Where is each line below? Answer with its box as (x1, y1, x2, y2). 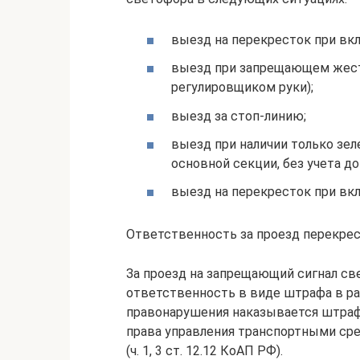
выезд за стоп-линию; (171, 108, 306, 124)
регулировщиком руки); (171, 80, 313, 96)
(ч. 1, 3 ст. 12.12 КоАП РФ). (126, 342, 283, 358)
